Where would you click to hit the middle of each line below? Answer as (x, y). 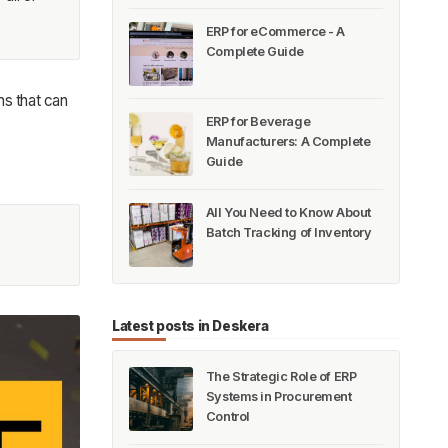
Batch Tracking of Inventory (288, 232)
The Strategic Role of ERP (281, 377)
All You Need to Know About (288, 212)
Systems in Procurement (278, 397)
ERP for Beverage (258, 122)
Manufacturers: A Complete (288, 142)
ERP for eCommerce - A (275, 31)
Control (227, 417)
